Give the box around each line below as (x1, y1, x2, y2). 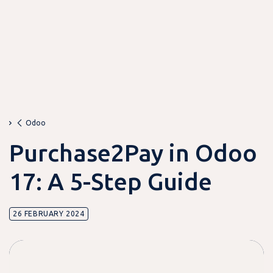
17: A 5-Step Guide (9, 168, 212, 195)
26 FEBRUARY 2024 (13, 210, 85, 218)
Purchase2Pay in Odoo (9, 139, 257, 166)
